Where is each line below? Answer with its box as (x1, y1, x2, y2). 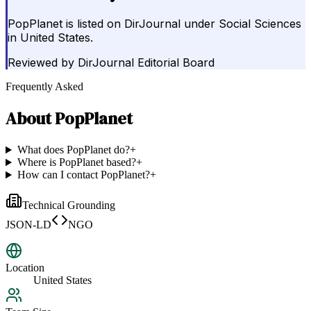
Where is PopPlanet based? (17, 156, 136, 169)
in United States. (8, 31, 93, 45)
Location (6, 262, 44, 274)
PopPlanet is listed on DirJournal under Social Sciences (8, 17, 301, 31)
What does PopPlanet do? (17, 144, 130, 156)
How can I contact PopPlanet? (17, 169, 150, 181)
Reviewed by (8, 56, 74, 70)
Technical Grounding (22, 199, 115, 212)
